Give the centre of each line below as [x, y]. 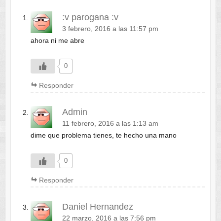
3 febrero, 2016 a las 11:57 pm [110, 29]
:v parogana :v [90, 17]
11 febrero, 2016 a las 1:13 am [110, 124]
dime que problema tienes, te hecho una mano [103, 135]
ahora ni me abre [57, 40]
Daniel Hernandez [97, 207]
